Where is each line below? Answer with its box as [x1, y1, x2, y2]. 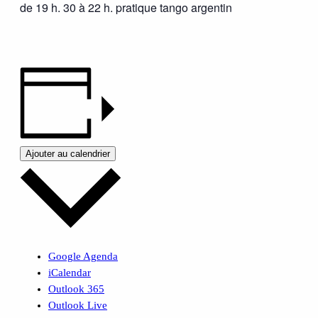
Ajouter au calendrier [26, 148, 110, 160]
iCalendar [48, 266, 91, 278]
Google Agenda [48, 250, 118, 262]
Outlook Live [48, 299, 107, 311]
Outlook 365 [48, 283, 104, 295]
